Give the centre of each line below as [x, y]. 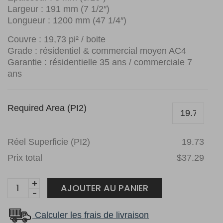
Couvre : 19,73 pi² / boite [56, 39]
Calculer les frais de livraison [91, 215]
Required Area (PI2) [47, 108]
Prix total [25, 158]
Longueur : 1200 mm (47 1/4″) [67, 20]
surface [24, 198]
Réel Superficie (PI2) [49, 142]
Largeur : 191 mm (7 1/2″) [58, 9]
